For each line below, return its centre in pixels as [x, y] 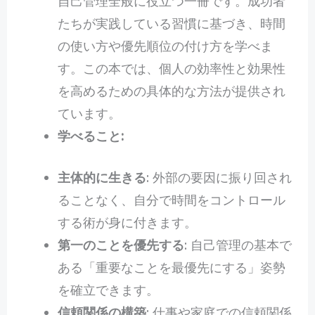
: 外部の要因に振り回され [219, 178]
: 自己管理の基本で [238, 245]
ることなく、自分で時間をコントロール [171, 200]
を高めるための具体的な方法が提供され [171, 91]
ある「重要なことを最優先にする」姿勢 [171, 268]
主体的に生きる [102, 178]
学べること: [90, 136]
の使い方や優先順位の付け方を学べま [165, 46]
